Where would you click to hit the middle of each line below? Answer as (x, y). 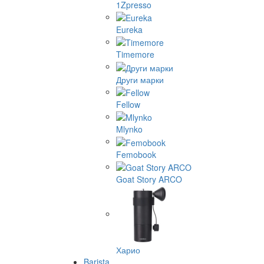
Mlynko (129, 129)
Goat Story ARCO (149, 179)
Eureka (129, 29)
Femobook (136, 154)
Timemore (135, 55)
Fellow (128, 104)
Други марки (140, 79)
